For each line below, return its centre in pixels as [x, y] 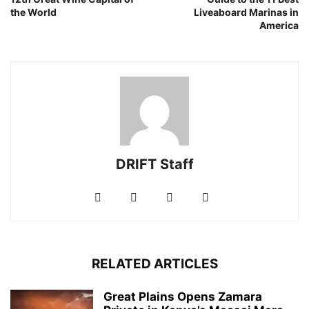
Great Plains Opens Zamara [183, 296]
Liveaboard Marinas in [246, 12]
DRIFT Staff [154, 164]
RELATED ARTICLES [154, 263]
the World [33, 12]
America [279, 25]
